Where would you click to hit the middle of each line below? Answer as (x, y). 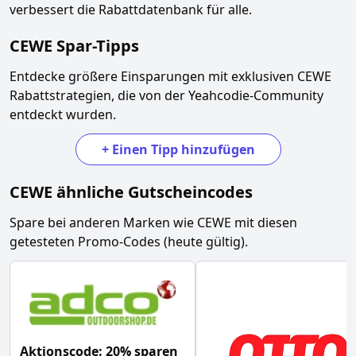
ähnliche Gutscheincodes (153, 192)
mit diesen (264, 222)
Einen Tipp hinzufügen (183, 149)
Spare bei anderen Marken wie (103, 222)
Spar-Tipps (98, 46)
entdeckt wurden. (63, 114)
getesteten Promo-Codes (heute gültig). (129, 242)
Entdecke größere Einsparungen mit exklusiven (153, 76)
